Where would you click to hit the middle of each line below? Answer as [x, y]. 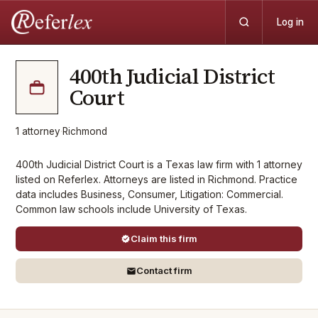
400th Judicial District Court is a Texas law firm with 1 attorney [159, 164]
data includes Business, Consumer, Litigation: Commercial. [149, 194]
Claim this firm [164, 238]
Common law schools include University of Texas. [131, 209]
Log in [290, 22]
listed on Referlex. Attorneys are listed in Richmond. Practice [157, 179]
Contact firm [164, 270]
